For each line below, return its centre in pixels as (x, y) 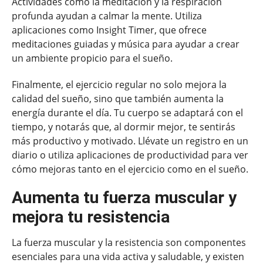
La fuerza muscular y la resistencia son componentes (129, 243)
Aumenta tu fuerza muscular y (124, 198)
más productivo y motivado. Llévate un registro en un (130, 141)
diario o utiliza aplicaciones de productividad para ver (130, 155)
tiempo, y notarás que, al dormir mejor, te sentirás (124, 127)
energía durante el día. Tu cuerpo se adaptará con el (127, 112)
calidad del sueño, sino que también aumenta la (118, 98)
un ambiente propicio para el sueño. (92, 58)
